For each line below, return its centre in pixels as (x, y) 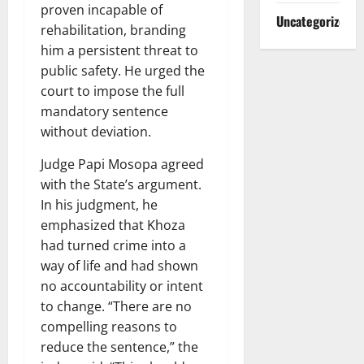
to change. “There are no (116, 307)
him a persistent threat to (119, 51)
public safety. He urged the (123, 71)
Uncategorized (314, 21)
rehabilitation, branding (113, 30)
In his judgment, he (99, 205)
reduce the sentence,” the (119, 347)
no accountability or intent (122, 286)
